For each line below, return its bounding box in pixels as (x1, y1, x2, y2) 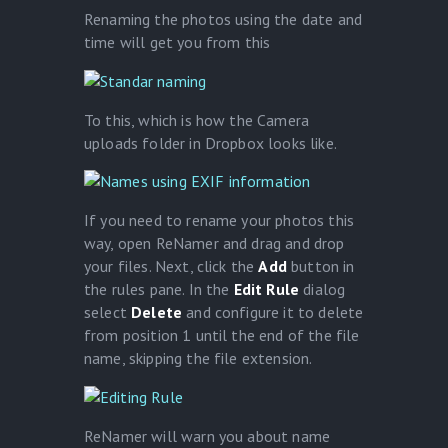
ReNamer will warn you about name (84, 425, 331, 446)
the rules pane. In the (84, 279, 234, 300)
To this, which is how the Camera (84, 109, 310, 130)
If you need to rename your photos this (84, 210, 354, 231)
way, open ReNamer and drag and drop (84, 233, 345, 254)
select (84, 302, 132, 323)
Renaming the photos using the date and (84, 9, 362, 30)
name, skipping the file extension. (84, 348, 313, 369)
